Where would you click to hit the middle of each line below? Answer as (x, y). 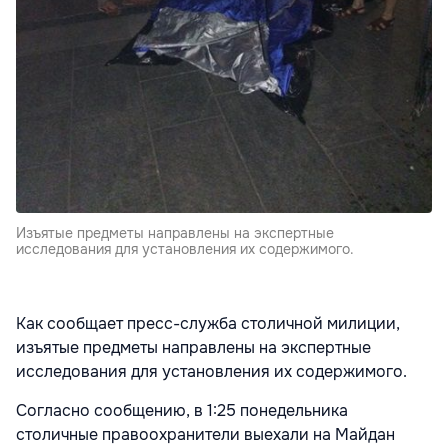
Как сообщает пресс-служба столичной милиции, (208, 324)
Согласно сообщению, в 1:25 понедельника (182, 411)
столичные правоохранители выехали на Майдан (205, 435)
